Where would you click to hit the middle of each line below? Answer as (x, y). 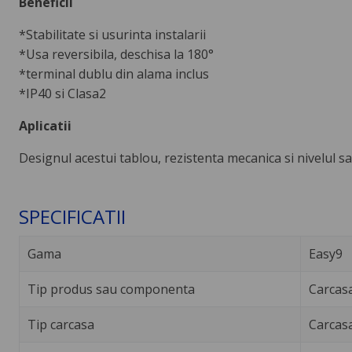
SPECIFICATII (72, 216)
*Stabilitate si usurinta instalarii (112, 34)
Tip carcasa (60, 325)
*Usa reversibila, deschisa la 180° (116, 54)
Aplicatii (45, 125)
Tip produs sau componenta (111, 290)
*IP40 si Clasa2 (62, 93)
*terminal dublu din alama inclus (114, 73)
